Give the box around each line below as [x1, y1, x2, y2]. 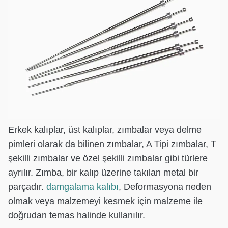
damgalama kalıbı [46, 181, 119, 192]
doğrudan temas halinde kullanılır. [8, 210, 145, 220]
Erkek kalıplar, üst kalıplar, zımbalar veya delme [8, 124, 202, 135]
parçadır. [8, 181, 46, 192]
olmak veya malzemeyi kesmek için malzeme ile [8, 195, 203, 206]
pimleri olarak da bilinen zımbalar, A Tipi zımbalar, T [8, 138, 216, 149]
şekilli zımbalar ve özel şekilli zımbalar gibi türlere [8, 153, 208, 163]
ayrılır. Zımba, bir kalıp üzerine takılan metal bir [8, 167, 198, 178]
